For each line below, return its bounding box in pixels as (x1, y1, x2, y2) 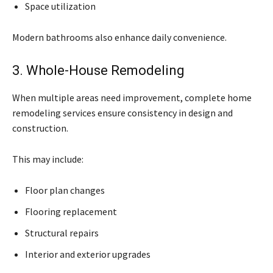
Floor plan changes (25, 183, 105, 196)
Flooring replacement (25, 205, 117, 218)
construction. (12, 121, 68, 134)
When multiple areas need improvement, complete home (12, 91, 252, 104)
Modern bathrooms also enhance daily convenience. (12, 30, 227, 43)
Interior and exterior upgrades (25, 247, 151, 260)
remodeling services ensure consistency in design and (12, 106, 233, 119)
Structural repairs (25, 226, 99, 239)
